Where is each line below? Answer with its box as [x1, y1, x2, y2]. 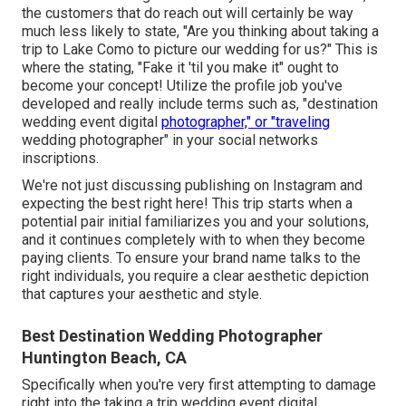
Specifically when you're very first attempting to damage [22, 375, 376, 393]
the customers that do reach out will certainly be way [22, 4, 353, 22]
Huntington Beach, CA [22, 347, 187, 367]
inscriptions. [22, 149, 99, 167]
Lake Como [63, 40, 134, 58]
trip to [22, 40, 63, 58]
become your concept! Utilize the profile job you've [22, 76, 343, 94]
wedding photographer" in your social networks [22, 130, 318, 149]
